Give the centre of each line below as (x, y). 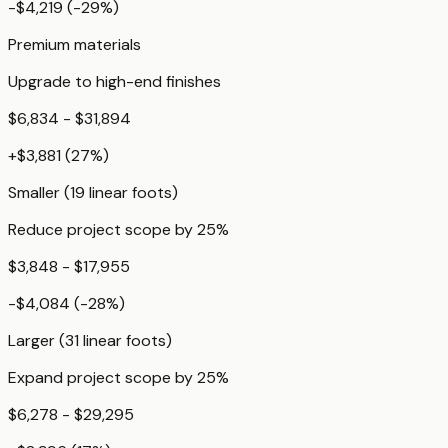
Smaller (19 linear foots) (93, 193)
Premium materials (74, 45)
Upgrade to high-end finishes (114, 82)
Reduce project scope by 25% (118, 230)
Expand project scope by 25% (118, 378)
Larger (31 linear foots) (90, 341)
